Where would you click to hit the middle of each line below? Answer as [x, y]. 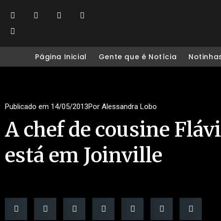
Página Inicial [61, 57]
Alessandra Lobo [128, 107]
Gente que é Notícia [138, 57]
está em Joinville [84, 155]
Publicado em [27, 107]
